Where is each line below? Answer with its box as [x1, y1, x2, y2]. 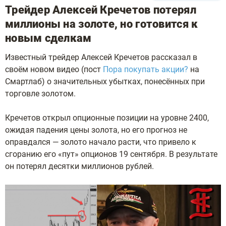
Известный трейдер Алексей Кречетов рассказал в [5, 52, 197, 62]
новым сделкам [5, 32, 92, 44]
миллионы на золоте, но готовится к [5, 18, 198, 30]
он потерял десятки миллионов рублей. [5, 161, 154, 171]
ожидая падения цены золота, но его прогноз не [5, 125, 187, 135]
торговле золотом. [5, 89, 76, 98]
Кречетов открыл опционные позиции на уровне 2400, [5, 113, 209, 123]
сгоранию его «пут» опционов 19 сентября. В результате [5, 149, 217, 159]
